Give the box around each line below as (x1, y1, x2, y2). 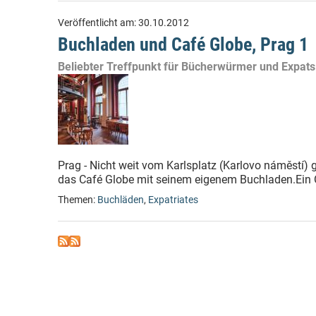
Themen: (58, 194, 97, 206)
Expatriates (148, 194, 198, 206)
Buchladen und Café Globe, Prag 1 (58, 34, 308, 55)
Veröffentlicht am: (58, 17, 138, 29)
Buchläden (97, 194, 144, 206)
